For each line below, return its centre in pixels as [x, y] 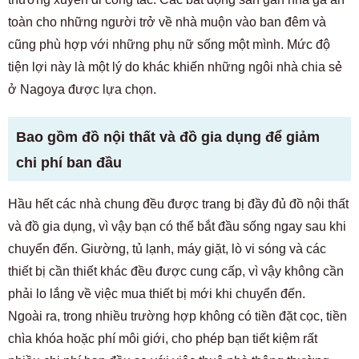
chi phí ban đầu [69, 163]
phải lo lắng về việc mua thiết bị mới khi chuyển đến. [157, 294]
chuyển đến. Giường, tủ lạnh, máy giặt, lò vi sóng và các [167, 249]
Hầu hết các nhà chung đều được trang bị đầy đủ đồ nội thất [178, 204]
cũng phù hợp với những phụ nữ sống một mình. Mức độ [169, 44]
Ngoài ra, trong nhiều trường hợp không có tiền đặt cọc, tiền [177, 316]
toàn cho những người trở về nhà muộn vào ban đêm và [167, 22]
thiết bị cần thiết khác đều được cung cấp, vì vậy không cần [176, 271]
